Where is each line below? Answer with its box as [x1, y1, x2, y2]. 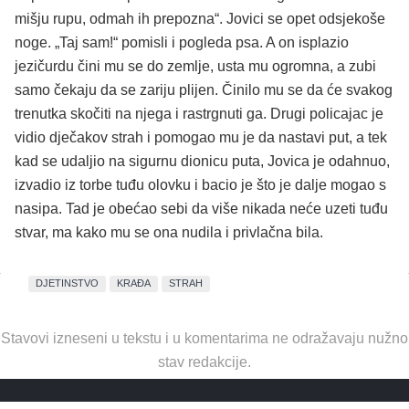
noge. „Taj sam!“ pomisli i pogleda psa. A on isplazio [15, 34, 349, 50]
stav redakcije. [158, 353, 251, 370]
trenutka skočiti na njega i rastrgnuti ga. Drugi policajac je [15, 105, 383, 121]
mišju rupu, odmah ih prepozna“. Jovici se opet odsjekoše [15, 10, 385, 26]
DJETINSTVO [35, 278, 99, 289]
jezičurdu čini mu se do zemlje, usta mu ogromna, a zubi [15, 58, 376, 74]
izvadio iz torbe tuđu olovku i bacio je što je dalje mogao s [15, 176, 386, 193]
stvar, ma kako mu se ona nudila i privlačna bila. [15, 224, 323, 240]
